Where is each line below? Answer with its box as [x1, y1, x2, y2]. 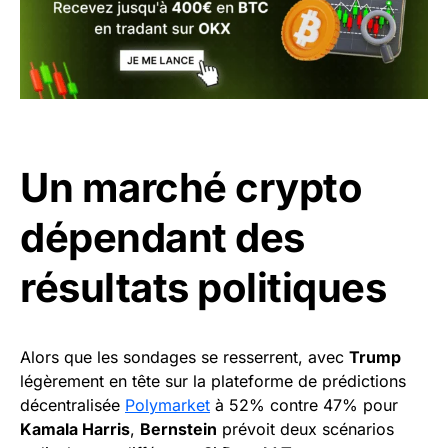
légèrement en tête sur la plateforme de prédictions [20, 371, 406, 392]
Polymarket [125, 395, 210, 416]
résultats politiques [20, 263, 386, 313]
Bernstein [140, 419, 217, 440]
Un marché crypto [20, 163, 362, 213]
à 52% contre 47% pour [210, 395, 398, 416]
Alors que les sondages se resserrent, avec [20, 347, 349, 368]
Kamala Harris [20, 419, 130, 440]
